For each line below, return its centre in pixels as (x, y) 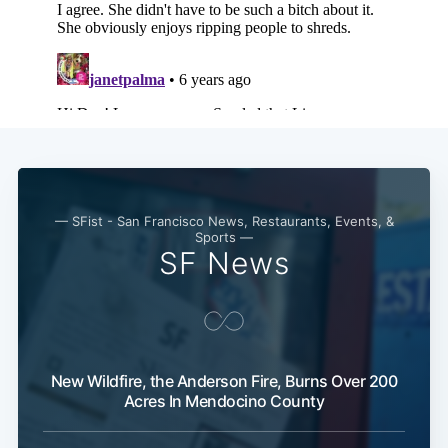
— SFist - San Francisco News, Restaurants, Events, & (224, 220)
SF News (224, 262)
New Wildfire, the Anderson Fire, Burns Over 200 (224, 380)
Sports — (224, 236)
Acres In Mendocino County (224, 400)
